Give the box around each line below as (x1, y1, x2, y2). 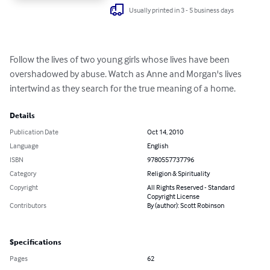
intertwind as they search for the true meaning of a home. (10, 82, 236, 95)
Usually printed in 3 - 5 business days (129, 5, 234, 14)
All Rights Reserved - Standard (147, 183, 234, 192)
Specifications (10, 238, 61, 247)
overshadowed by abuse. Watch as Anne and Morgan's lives (10, 67, 243, 80)
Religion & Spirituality (147, 169, 210, 178)
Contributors (10, 201, 46, 210)
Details (10, 111, 35, 121)
